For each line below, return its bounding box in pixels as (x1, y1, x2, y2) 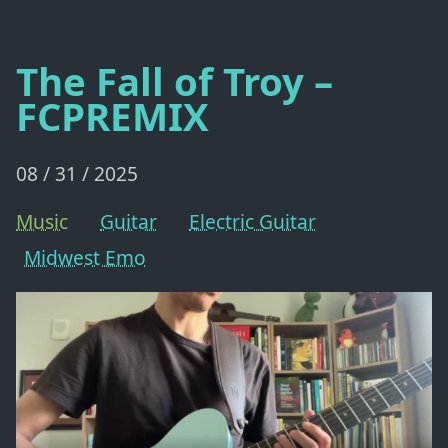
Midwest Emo (24, 244, 146, 272)
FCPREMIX (16, 90, 209, 143)
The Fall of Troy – (16, 55, 333, 108)
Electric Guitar (189, 208, 316, 236)
